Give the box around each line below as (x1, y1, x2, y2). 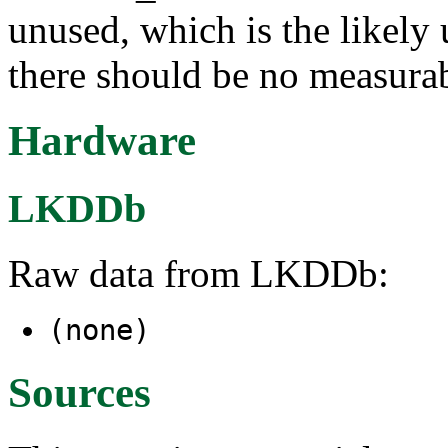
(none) (48, 313, 150, 348)
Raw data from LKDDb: (8, 252, 389, 296)
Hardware (8, 117, 196, 165)
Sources (8, 368, 151, 416)
